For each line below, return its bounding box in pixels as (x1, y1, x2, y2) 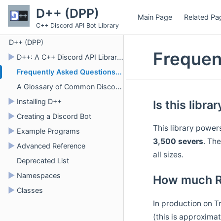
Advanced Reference (17, 142, 85, 150)
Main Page (138, 13, 172, 21)
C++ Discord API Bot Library (36, 22, 119, 29)
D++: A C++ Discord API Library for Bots (17, 53, 117, 61)
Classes (17, 186, 43, 194)
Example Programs (17, 127, 80, 135)
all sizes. (153, 149, 184, 159)
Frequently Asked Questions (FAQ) (17, 68, 115, 76)
